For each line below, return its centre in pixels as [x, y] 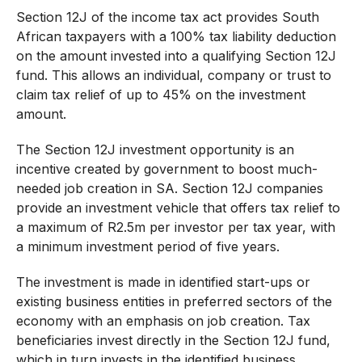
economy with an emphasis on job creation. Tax [163, 320]
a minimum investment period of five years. [147, 246]
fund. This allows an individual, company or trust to [173, 75]
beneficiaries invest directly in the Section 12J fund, [173, 340]
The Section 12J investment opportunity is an [155, 149]
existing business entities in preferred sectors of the [174, 301]
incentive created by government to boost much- [166, 168]
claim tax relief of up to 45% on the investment [160, 94]
